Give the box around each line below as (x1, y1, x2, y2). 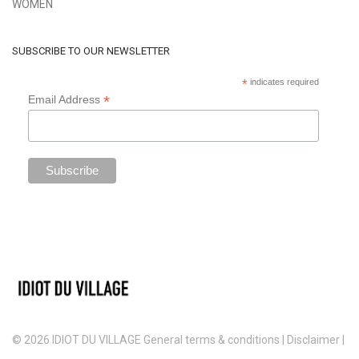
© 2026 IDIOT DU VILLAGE (12, 333, 143, 346)
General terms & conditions (143, 333, 280, 346)
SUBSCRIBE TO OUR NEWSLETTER (12, 45, 170, 58)
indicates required (247, 77, 319, 87)
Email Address (28, 93, 103, 107)
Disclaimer (287, 333, 340, 346)
